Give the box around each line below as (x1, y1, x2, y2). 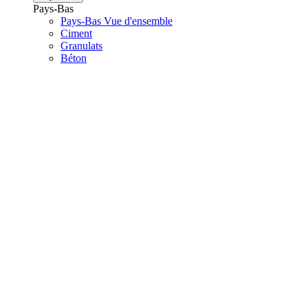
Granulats (60, 39, 102, 52)
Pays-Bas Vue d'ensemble (60, 14, 173, 27)
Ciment (60, 27, 92, 39)
